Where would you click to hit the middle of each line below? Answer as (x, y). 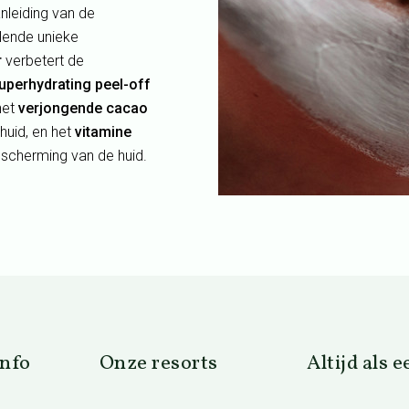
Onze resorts (158, 364)
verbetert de (43, 60)
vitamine (103, 131)
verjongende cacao (83, 108)
